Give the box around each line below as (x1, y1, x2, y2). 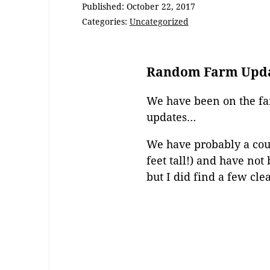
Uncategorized (129, 16, 189, 28)
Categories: (81, 16, 130, 28)
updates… (146, 109, 196, 124)
